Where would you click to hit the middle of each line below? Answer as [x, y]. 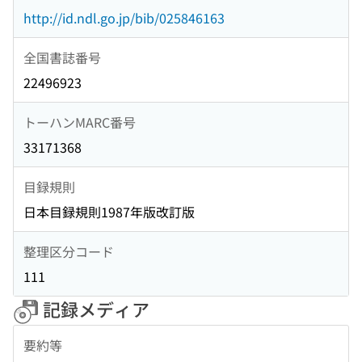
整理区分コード [69, 251]
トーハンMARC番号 [80, 122]
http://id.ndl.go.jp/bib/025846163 [124, 18]
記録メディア [94, 309]
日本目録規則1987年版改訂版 [109, 212]
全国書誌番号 [62, 57]
